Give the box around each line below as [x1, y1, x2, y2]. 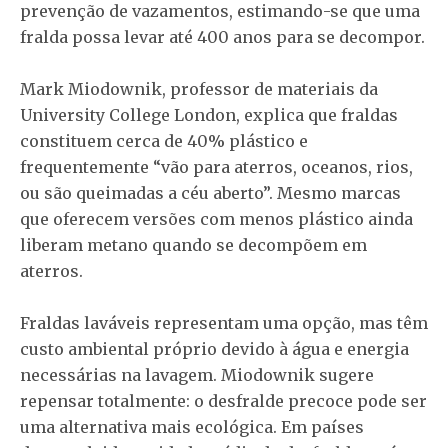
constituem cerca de [20, 131, 187, 151]
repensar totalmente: [20, 391, 194, 411]
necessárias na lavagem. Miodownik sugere [20, 365, 374, 385]
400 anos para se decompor [197, 27, 421, 47]
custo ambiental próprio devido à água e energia [20, 339, 409, 359]
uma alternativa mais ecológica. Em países [20, 417, 364, 437]
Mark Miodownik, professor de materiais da [20, 79, 378, 99]
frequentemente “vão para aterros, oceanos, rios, [20, 157, 413, 177]
